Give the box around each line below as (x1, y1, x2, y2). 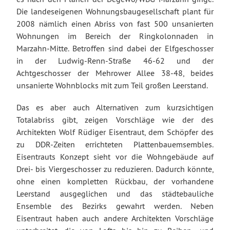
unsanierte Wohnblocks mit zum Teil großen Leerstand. (16, 80, 208, 90)
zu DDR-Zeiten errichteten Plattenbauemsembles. (16, 139, 214, 150)
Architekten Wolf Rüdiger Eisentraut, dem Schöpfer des (16, 127, 214, 138)
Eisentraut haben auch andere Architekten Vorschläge (16, 213, 214, 224)
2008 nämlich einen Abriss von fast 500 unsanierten (16, 18, 214, 29)
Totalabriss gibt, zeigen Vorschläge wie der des (16, 114, 214, 125)
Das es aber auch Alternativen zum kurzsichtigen (16, 102, 214, 113)
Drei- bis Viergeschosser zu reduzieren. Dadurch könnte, (16, 164, 214, 175)
